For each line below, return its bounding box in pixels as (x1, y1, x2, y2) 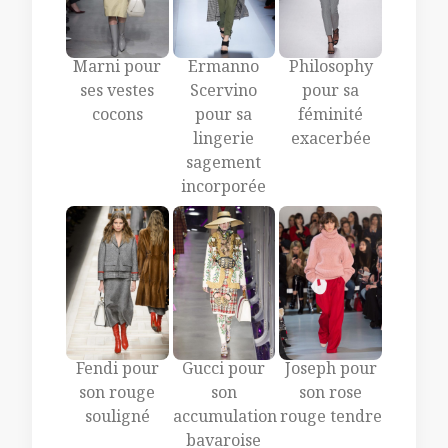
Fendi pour (75, 358, 159, 386)
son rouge (79, 382, 156, 410)
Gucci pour (182, 358, 266, 386)
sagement (186, 151, 262, 179)
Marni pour (73, 55, 162, 83)
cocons (91, 103, 143, 131)
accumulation (172, 406, 277, 434)
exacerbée (290, 127, 371, 155)
